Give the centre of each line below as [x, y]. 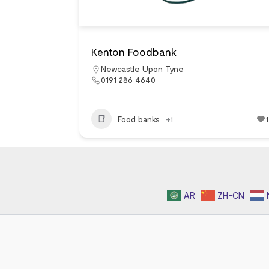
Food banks [139, 119]
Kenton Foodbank [134, 52]
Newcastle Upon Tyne [142, 69]
